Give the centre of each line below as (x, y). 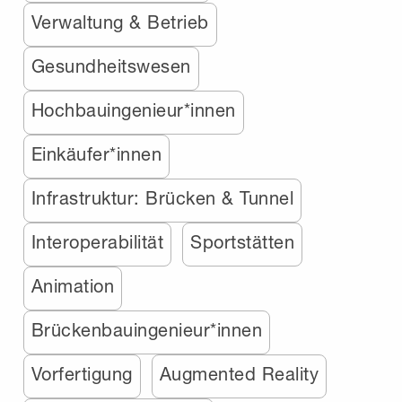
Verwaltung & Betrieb (120, 22)
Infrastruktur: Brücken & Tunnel (162, 197)
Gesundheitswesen (111, 66)
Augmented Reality (239, 373)
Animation (73, 285)
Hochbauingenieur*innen (133, 109)
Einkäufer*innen (96, 153)
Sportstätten (243, 241)
